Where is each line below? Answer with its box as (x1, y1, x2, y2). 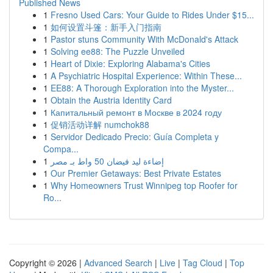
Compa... (43, 143, 79, 155)
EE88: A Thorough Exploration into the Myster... (51, 82, 234, 94)
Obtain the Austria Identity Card (51, 94, 172, 106)
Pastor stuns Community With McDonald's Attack (51, 33, 238, 45)
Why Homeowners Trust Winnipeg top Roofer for (51, 179, 238, 191)
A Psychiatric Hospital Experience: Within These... (51, 69, 242, 82)
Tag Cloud (183, 257, 222, 269)
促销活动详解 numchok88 (51, 118, 149, 130)
